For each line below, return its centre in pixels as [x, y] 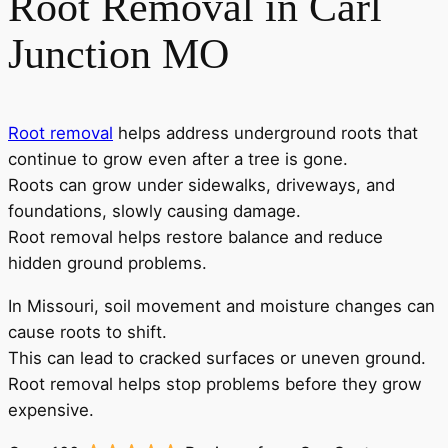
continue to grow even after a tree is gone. [178, 158]
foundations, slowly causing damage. [154, 210]
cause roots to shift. [87, 331]
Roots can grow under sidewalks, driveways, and [201, 184]
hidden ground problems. [107, 262]
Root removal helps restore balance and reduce [195, 236]
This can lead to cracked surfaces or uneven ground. [217, 357]
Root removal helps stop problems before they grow [215, 383]
